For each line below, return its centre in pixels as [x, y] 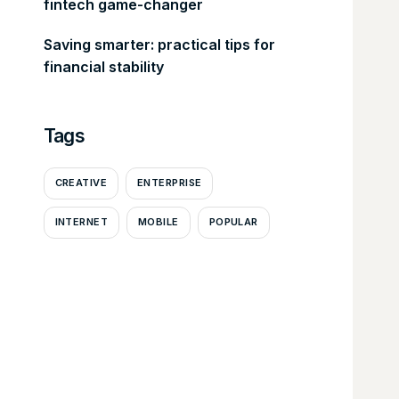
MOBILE [159, 222]
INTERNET [81, 222]
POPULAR [233, 222]
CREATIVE [81, 183]
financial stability [103, 66]
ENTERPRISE [170, 183]
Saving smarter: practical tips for [159, 44]
